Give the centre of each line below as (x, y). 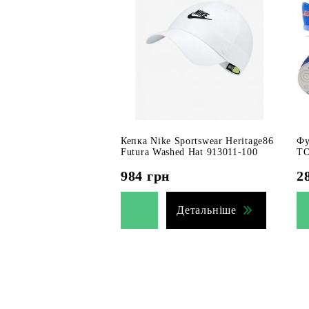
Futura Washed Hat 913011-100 (189, 152)
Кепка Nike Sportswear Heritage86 (197, 141)
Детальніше (207, 210)
